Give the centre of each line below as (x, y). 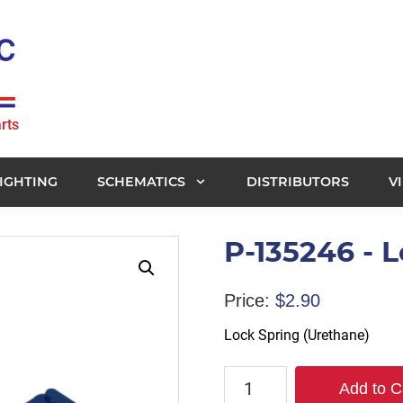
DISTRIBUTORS (298, 181)
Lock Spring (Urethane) (296, 335)
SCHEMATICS (141, 181)
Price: (246, 300)
